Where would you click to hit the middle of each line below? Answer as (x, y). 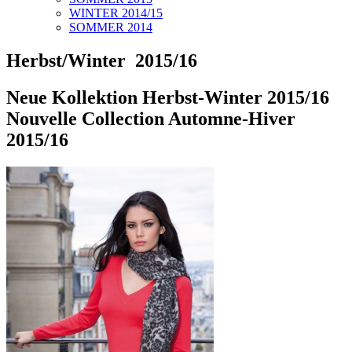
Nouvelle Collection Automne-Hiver (151, 118)
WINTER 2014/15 (116, 13)
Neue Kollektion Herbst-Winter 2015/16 (168, 97)
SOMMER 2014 (111, 27)
